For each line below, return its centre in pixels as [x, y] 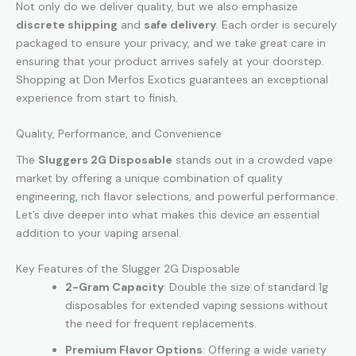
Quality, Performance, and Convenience [119, 134]
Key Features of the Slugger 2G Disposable [128, 269]
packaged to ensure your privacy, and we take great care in [171, 43]
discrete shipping [67, 24]
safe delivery [180, 24]
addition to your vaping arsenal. [99, 233]
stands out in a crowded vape [253, 160]
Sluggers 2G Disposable [105, 160]
